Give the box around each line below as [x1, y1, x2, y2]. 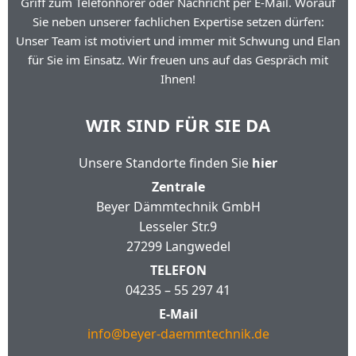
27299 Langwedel [126, 238, 230, 255]
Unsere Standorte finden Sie [79, 154, 252, 172]
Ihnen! [161, 71, 195, 87]
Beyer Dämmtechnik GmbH [95, 198, 261, 215]
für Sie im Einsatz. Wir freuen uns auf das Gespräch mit [28, 52, 328, 68]
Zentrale [151, 178, 205, 195]
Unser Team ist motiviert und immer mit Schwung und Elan [16, 33, 340, 48]
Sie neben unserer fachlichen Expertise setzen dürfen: [32, 14, 324, 29]
